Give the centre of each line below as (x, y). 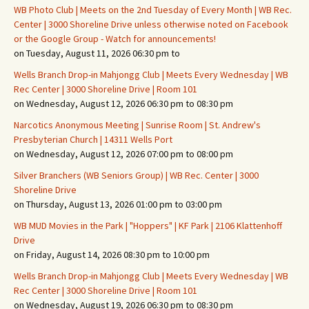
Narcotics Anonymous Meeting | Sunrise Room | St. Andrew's (137, 125)
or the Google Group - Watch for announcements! (115, 39)
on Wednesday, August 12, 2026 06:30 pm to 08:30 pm (123, 103)
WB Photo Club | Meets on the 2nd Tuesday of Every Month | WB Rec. (153, 10)
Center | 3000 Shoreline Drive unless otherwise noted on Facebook (151, 24)
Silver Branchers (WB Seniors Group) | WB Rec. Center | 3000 (136, 175)
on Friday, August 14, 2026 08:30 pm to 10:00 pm (112, 255)
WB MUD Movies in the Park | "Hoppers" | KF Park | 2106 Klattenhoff (148, 226)
